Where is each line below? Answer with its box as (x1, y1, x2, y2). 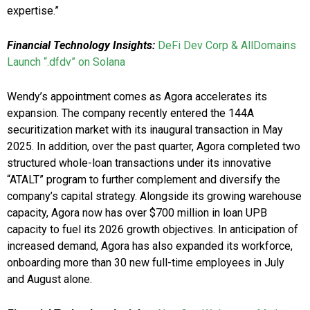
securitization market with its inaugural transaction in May (7, 123, 283, 137)
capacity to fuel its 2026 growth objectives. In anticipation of (7, 223, 298, 237)
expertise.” (7, 4, 59, 18)
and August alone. (7, 273, 92, 286)
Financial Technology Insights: (7, 39, 155, 53)
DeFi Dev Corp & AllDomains (158, 39, 296, 53)
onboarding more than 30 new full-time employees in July (7, 256, 284, 270)
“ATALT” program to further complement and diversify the (7, 173, 280, 187)
